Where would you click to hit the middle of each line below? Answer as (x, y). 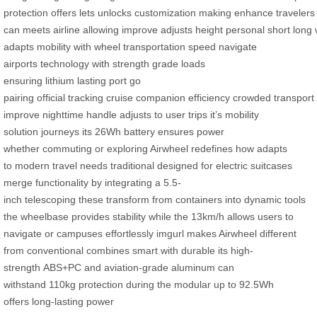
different (278, 234)
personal (245, 30)
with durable (188, 251)
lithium (60, 81)
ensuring (23, 81)
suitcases (271, 166)
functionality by (69, 183)
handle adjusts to (125, 115)
